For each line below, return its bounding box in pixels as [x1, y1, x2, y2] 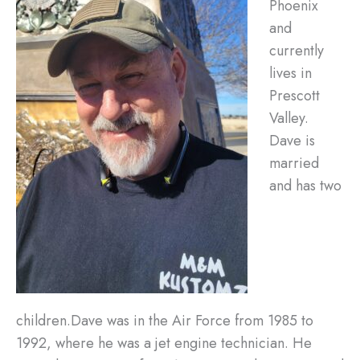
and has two [269, 174, 342, 196]
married [269, 152, 319, 174]
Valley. [269, 107, 309, 129]
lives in [269, 62, 312, 84]
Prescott [269, 84, 320, 106]
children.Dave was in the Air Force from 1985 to [16, 309, 313, 331]
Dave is [269, 129, 315, 151]
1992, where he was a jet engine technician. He [16, 332, 312, 354]
